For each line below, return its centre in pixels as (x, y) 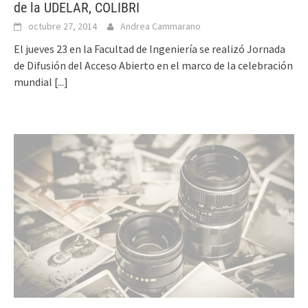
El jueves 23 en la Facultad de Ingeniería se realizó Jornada (150, 48)
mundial (34, 81)
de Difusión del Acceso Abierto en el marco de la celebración (153, 65)
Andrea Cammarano (161, 26)
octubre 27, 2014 (63, 26)
